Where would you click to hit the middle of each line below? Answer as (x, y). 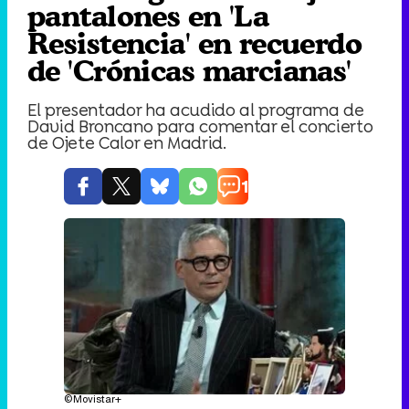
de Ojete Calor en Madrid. (127, 142)
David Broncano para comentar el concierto (200, 126)
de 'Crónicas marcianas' (189, 71)
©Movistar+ (93, 399)
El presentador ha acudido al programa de (196, 110)
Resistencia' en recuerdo (195, 43)
